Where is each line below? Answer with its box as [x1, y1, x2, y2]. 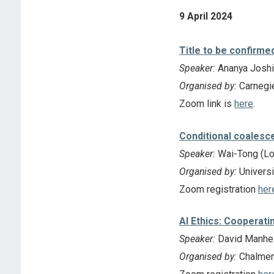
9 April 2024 [179, 10, 232, 23]
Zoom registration [179, 183, 258, 195]
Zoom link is [179, 97, 234, 109]
